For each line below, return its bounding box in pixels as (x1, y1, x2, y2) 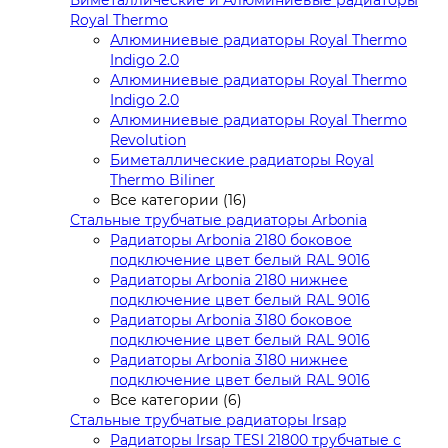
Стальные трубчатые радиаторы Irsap (70, 411, 346, 430)
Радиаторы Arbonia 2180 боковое (110, 231, 352, 250)
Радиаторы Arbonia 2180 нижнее (110, 271, 348, 290)
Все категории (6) (110, 391, 242, 410)
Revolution (110, 131, 186, 150)
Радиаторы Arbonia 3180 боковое (110, 311, 352, 330)
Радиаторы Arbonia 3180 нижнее (110, 351, 348, 370)
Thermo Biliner (110, 171, 215, 190)
